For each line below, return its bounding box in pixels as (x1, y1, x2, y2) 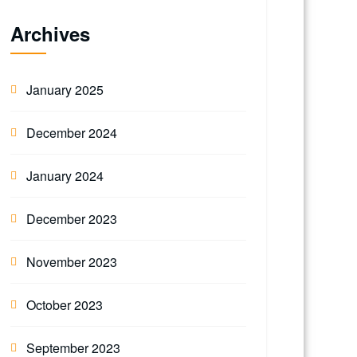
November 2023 (26, 253, 117, 271)
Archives (10, 20, 90, 47)
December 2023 (26, 210, 117, 228)
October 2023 (26, 296, 103, 314)
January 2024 (26, 167, 104, 185)
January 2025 (26, 80, 104, 99)
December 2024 (26, 124, 117, 142)
